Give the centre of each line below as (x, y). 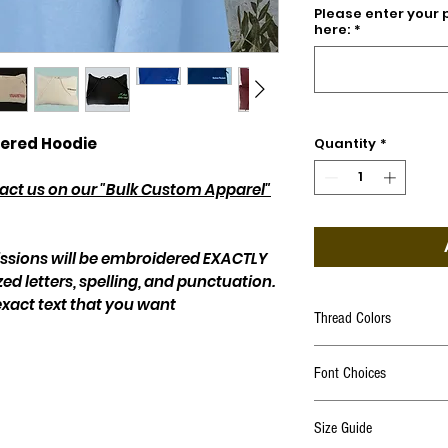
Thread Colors (352, 318)
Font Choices (350, 373)
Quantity (345, 143)
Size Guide (343, 428)
